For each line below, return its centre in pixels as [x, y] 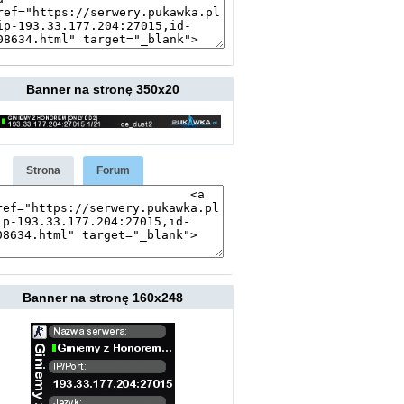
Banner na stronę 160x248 [103, 297]
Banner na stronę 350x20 [103, 89]
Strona [44, 170]
